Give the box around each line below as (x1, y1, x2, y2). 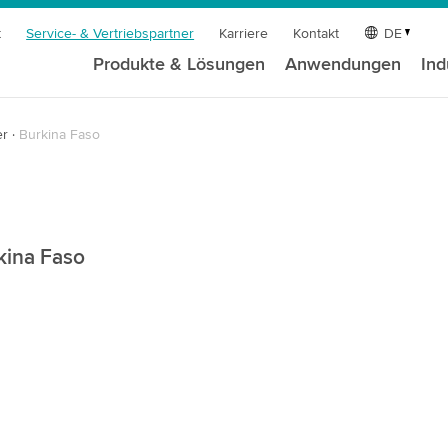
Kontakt (293, 25, 340, 42)
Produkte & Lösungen (93, 53, 266, 75)
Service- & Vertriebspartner (26, 25, 195, 42)
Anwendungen (285, 53, 402, 75)
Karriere (219, 25, 269, 42)
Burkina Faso (18, 126, 100, 143)
